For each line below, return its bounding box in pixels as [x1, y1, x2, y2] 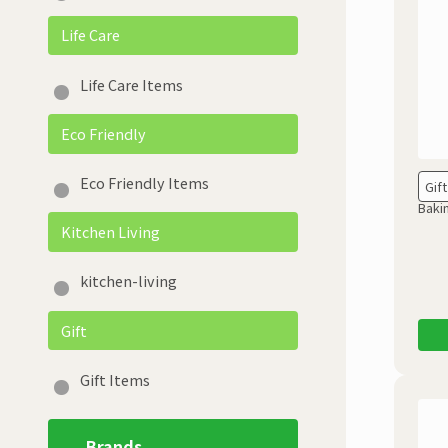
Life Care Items [79, 73, 183, 95]
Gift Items [79, 368, 150, 390]
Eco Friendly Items [79, 171, 209, 193]
